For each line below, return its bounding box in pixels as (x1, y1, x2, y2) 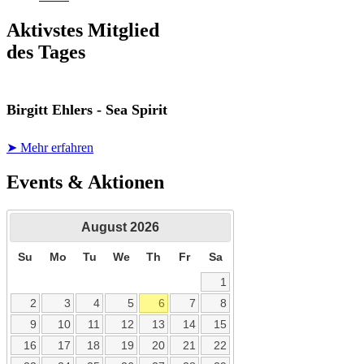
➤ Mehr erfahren (6, 140, 93, 154)
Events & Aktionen (6, 171, 164, 193)
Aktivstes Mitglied (6, 19, 159, 41)
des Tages (6, 41, 85, 63)
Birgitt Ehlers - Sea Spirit (6, 102, 167, 119)
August (81, 220, 128, 234)
